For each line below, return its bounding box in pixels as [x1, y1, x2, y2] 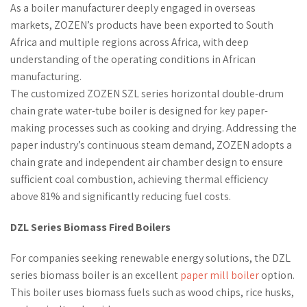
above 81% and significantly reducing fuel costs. [10, 188, 231, 204]
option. [259, 267, 295, 282]
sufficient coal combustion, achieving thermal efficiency [10, 171, 268, 186]
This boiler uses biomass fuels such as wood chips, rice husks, [10, 284, 294, 299]
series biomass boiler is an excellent [10, 267, 180, 282]
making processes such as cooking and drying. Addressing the [10, 120, 297, 135]
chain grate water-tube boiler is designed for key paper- [10, 103, 268, 118]
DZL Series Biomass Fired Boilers [10, 219, 171, 234]
